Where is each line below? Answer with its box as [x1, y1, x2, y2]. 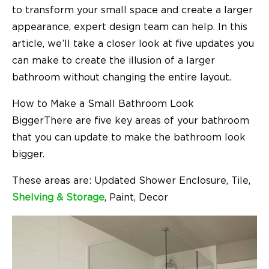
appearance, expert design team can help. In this [12, 22, 247, 32]
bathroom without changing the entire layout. [12, 72, 234, 82]
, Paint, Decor [104, 192, 168, 202]
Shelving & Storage [12, 192, 104, 202]
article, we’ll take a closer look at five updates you [12, 38, 254, 49]
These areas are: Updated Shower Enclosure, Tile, [12, 175, 250, 186]
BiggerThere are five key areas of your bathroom [12, 115, 249, 125]
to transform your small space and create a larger [12, 5, 253, 15]
